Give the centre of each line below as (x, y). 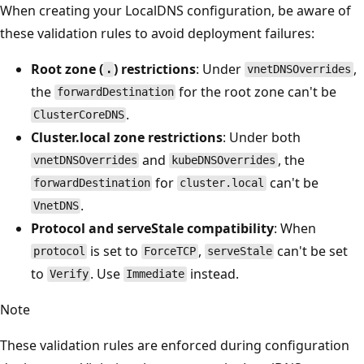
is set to (115, 251)
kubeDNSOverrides (224, 160)
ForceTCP (170, 251)
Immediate (156, 274)
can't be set (311, 251)
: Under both (262, 137)
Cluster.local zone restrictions (127, 137)
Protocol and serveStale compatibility (152, 228)
